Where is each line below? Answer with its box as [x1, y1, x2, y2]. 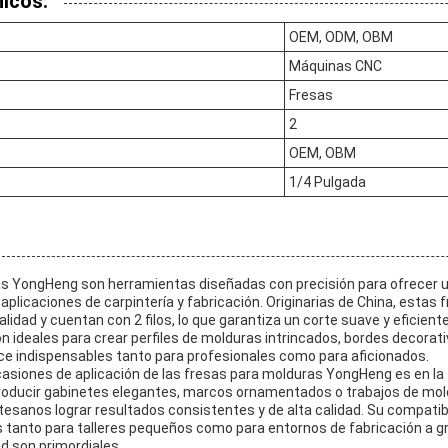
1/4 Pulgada [289, 173, 366, 190]
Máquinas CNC [289, 57, 382, 74]
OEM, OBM [289, 144, 356, 161]
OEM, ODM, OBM [289, 28, 393, 45]
